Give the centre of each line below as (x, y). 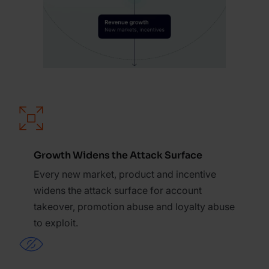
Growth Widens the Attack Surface (118, 155)
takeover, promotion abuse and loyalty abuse (134, 206)
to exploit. (56, 222)
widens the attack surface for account (118, 190)
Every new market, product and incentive (125, 174)
